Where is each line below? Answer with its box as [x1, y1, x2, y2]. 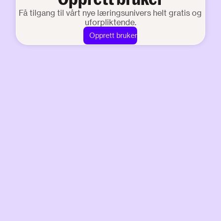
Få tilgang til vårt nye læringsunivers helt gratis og [19, 8, 202, 17]
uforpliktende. [84, 17, 136, 27]
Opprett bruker [89, 31, 138, 39]
